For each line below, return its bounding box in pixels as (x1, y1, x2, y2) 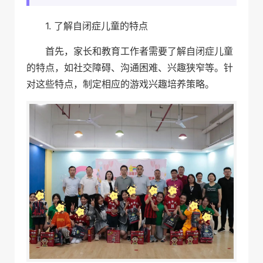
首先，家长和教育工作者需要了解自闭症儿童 (45, 45, 233, 57)
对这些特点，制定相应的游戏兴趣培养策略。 (26, 78, 214, 90)
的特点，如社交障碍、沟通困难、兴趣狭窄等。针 (26, 62, 233, 73)
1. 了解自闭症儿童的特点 (45, 20, 148, 32)
